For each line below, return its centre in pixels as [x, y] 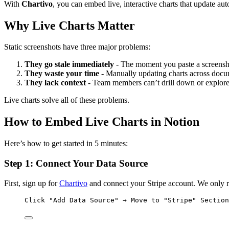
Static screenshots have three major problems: [77, 47]
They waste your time [62, 74]
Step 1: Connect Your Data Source [76, 163]
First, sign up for [32, 183]
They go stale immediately [69, 64]
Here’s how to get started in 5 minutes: [66, 144]
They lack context [55, 83]
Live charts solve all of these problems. [67, 100]
